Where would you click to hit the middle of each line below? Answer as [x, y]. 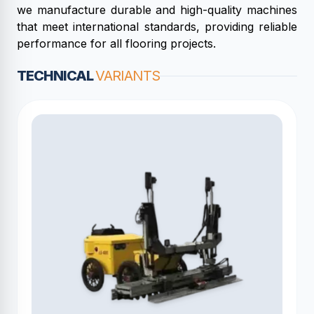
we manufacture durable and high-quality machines [157, 10]
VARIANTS [128, 76]
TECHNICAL [56, 76]
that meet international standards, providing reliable [157, 27]
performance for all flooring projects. [116, 43]
